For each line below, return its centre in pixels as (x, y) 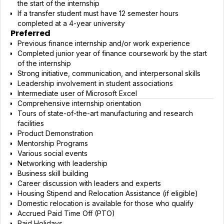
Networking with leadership (62, 163)
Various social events (52, 153)
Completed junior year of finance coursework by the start (112, 53)
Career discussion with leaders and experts (89, 183)
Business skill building (53, 173)
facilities (31, 123)
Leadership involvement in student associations (95, 83)
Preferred (30, 33)
